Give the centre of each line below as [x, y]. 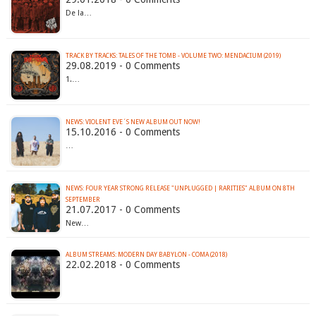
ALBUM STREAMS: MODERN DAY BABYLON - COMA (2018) [146, 255]
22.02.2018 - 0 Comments [122, 265]
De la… [78, 13]
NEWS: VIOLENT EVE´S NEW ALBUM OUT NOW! [133, 122]
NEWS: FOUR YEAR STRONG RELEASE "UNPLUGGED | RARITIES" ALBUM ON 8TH [180, 189]
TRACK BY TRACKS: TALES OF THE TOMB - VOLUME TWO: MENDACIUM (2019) [173, 56]
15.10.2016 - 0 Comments [122, 132]
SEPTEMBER [83, 200]
